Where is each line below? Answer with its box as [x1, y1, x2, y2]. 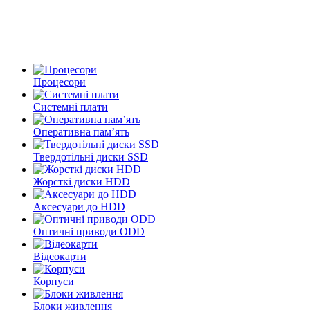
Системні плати [33, 101, 108, 113]
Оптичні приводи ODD [33, 226, 145, 237]
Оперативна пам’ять [33, 126, 129, 138]
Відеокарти [33, 250, 86, 262]
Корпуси [33, 275, 74, 287]
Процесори [33, 76, 86, 88]
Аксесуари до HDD [33, 201, 125, 212]
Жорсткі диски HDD [33, 176, 130, 188]
